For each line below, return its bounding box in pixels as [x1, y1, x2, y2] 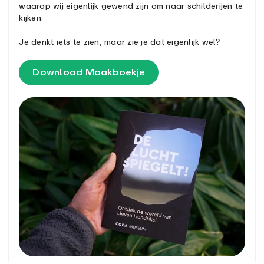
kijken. [19, 12, 44, 22]
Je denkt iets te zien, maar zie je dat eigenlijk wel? [19, 36, 220, 47]
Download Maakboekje [32, 65, 146, 78]
